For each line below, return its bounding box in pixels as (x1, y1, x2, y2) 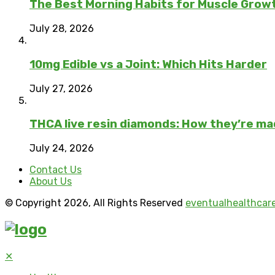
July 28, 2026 (29, 23, 94, 35)
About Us (29, 175, 72, 187)
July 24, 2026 (29, 142, 94, 154)
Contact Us (29, 163, 82, 176)
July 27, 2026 (29, 82, 93, 95)
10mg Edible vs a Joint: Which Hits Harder (29, 57, 267, 71)
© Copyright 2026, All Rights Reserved (5, 196, 185, 209)
